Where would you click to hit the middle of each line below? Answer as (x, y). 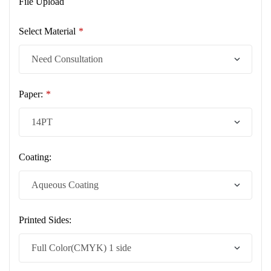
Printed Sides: (45, 220)
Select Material (47, 31)
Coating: (35, 157)
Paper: (31, 94)
